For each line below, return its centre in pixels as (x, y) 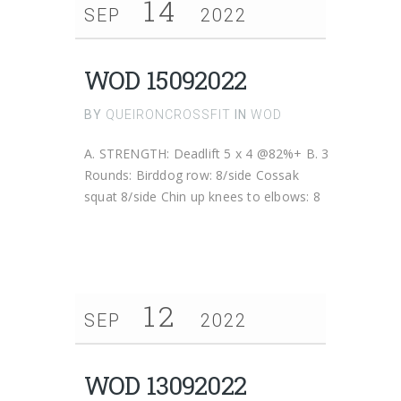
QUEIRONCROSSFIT (168, 115)
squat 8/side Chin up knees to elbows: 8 (202, 196)
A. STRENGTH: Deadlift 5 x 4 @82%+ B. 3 (207, 154)
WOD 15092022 (165, 80)
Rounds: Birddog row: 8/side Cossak (192, 175)
